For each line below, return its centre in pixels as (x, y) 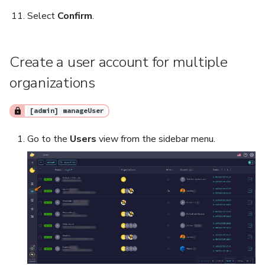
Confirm (75, 16)
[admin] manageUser (67, 111)
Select (42, 16)
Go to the (49, 139)
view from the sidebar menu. (156, 139)
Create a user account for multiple (119, 62)
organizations (52, 83)
